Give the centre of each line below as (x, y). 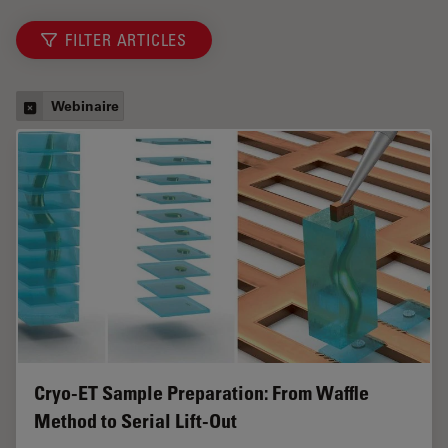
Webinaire (85, 106)
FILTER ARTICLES (126, 40)
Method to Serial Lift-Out (135, 420)
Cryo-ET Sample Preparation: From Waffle (201, 392)
